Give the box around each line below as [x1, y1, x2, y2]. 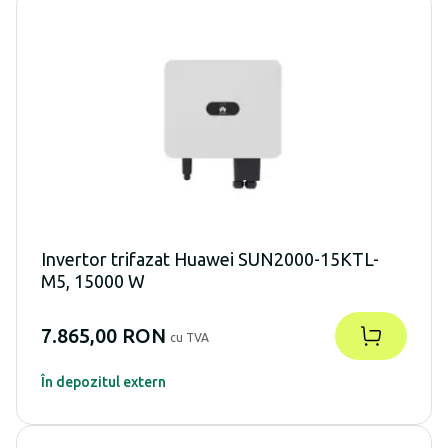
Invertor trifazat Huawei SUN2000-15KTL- [41, 248, 379, 269]
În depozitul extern [41, 373, 166, 390]
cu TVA [170, 330, 209, 344]
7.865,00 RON [41, 323, 166, 347]
